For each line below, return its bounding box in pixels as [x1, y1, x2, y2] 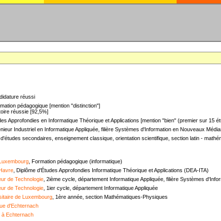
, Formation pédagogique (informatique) [29, 158, 122, 164]
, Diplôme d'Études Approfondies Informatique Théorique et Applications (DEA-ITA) [13, 167, 209, 173]
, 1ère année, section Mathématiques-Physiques [52, 193, 168, 200]
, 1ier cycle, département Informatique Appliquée [43, 184, 158, 191]
